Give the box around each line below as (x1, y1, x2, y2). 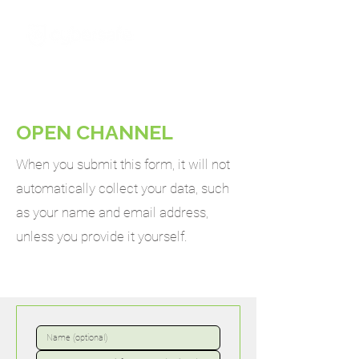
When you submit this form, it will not (16, 156, 230, 172)
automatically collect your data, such (16, 180, 229, 196)
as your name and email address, (16, 204, 208, 220)
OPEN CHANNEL (16, 120, 173, 144)
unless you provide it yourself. (16, 228, 188, 244)
